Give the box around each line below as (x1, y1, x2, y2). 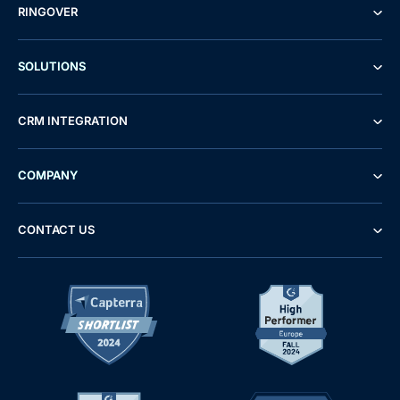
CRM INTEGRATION (18, 113, 128, 129)
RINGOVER (18, 4, 78, 20)
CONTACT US (18, 222, 95, 237)
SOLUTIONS (18, 59, 86, 74)
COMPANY (18, 168, 78, 183)
